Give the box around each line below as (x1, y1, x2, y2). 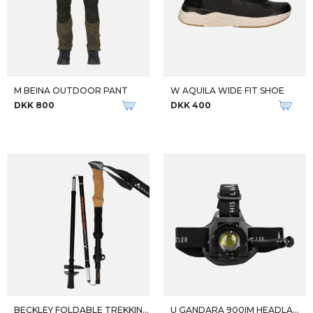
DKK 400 (170, 100, 211, 110)
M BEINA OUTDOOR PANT (14, 85, 128, 96)
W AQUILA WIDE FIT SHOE (170, 85, 284, 96)
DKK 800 (14, 100, 54, 110)
